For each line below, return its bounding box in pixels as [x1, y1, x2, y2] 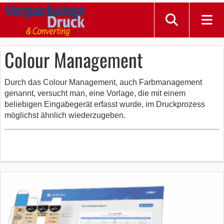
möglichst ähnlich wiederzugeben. [4, 111, 125, 119]
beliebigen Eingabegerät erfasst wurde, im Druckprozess [4, 100, 205, 108]
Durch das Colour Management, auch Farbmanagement [4, 78, 202, 86]
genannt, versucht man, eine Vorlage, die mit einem [4, 89, 185, 97]
